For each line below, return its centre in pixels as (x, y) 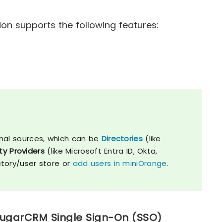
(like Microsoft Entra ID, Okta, (101, 151)
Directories (122, 139)
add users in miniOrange (120, 164)
